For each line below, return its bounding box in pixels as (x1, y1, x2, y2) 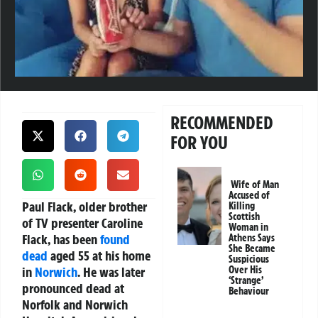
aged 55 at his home (48, 247, 150, 265)
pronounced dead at (22, 280, 124, 297)
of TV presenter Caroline (22, 214, 143, 232)
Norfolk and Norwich (22, 296, 128, 314)
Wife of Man (231, 178, 280, 192)
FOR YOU (170, 131, 229, 155)
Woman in (229, 221, 269, 234)
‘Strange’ (229, 274, 263, 287)
